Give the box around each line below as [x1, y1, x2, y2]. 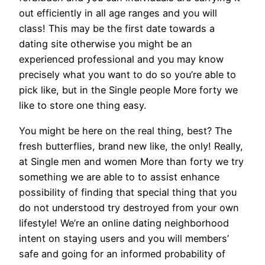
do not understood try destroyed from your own [19, 201, 239, 214]
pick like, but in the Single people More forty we [19, 84, 238, 96]
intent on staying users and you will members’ [19, 232, 229, 244]
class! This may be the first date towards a [19, 22, 215, 35]
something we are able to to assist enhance [19, 170, 219, 183]
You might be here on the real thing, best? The [19, 124, 232, 137]
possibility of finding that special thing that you [19, 186, 237, 198]
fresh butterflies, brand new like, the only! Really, [19, 140, 243, 152]
